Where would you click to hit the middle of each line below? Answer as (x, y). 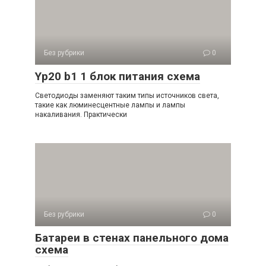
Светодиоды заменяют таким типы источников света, (127, 95)
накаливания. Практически (81, 114)
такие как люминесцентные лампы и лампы (110, 105)
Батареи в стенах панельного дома (132, 237)
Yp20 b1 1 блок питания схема (118, 76)
